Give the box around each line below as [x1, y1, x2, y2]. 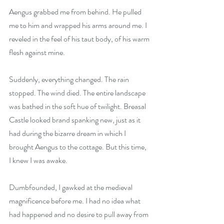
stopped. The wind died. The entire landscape [9, 87, 147, 98]
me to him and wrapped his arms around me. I [9, 19, 148, 31]
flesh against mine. [9, 46, 65, 58]
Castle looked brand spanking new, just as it [9, 114, 142, 125]
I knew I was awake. [9, 154, 67, 166]
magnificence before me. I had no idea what [9, 195, 142, 206]
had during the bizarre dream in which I [9, 127, 127, 139]
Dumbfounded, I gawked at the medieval [9, 181, 134, 193]
